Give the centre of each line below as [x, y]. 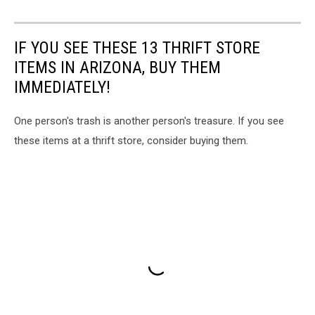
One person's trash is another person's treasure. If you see [149, 121]
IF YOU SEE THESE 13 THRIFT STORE [137, 48]
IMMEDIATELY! [62, 88]
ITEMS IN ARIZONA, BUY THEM [117, 68]
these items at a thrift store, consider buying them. [131, 141]
